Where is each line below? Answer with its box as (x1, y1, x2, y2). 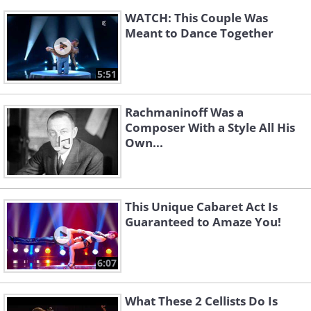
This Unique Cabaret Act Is (125, 199, 278, 215)
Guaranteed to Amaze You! (125, 214, 281, 230)
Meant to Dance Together (125, 25, 274, 42)
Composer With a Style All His (125, 119, 295, 136)
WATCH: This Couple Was (125, 10, 268, 26)
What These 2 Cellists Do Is (125, 293, 278, 310)
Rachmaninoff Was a (125, 104, 244, 121)
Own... (125, 135, 163, 151)
